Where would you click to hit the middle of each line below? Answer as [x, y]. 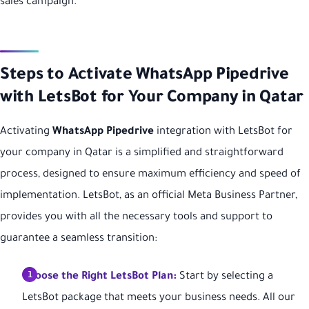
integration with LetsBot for [223, 132]
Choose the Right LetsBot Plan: [99, 277]
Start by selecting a [225, 277]
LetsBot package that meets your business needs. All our [159, 298]
